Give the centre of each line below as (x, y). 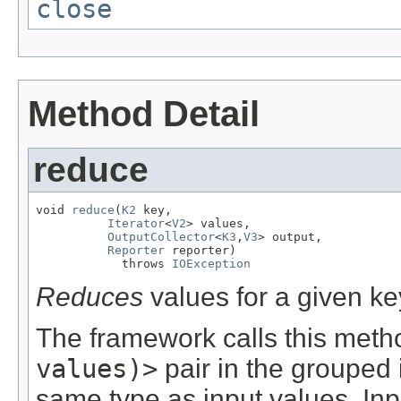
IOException (211, 264)
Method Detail (144, 113)
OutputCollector (161, 237)
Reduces (90, 297)
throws (104, 264)
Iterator (136, 224)
